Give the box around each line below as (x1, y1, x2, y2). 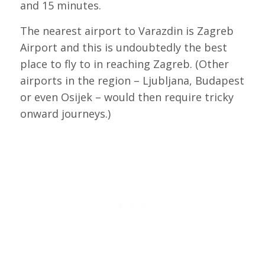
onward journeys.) (20, 106, 111, 121)
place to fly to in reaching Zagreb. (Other (20, 57, 229, 72)
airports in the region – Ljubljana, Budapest (20, 73, 244, 88)
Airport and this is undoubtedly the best (20, 40, 227, 55)
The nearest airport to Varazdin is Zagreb (20, 24, 234, 38)
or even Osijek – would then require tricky (20, 90, 234, 105)
